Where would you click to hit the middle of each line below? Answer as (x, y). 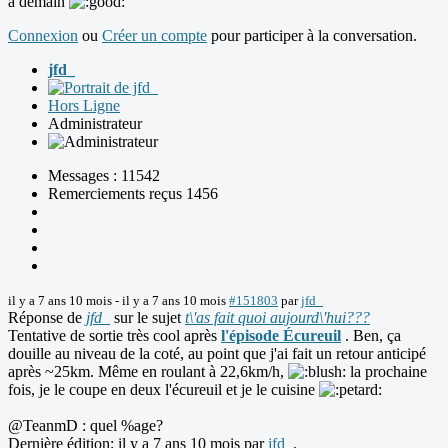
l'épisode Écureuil (281, 336)
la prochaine (386, 372)
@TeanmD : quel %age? (85, 426)
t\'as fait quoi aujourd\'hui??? (277, 318)
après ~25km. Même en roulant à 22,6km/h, (148, 372)
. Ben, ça (371, 336)
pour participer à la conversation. (312, 36)
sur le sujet (147, 318)
